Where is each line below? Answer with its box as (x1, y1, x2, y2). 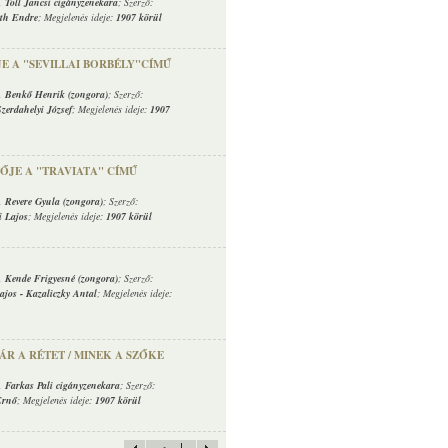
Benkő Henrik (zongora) (5, 87, 108, 102)
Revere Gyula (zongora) (5, 194, 103, 209)
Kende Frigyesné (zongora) (5, 271, 118, 286)
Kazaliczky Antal (26, 286, 97, 301)
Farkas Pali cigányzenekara (5, 378, 120, 393)
